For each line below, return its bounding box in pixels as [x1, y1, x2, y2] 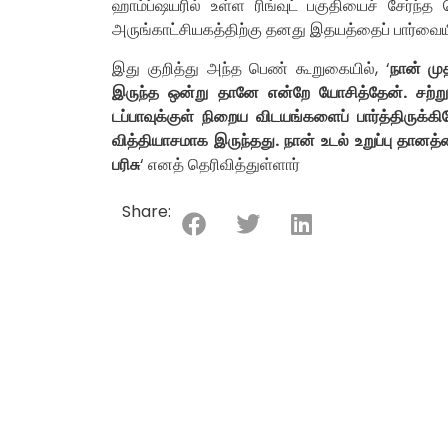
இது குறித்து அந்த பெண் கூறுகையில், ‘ [112, 56, 390, 80]
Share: [122, 200, 171, 224]
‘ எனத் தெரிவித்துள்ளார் [140, 152, 300, 176]
